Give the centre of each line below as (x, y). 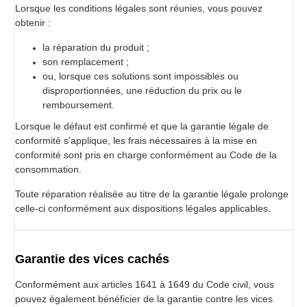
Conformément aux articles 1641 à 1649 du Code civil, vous (145, 284)
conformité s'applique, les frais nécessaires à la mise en (136, 140)
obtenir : (33, 22)
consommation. (48, 169)
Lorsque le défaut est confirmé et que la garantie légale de (142, 126)
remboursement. (78, 105)
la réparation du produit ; (96, 47)
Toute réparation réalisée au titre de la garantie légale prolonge (152, 194)
